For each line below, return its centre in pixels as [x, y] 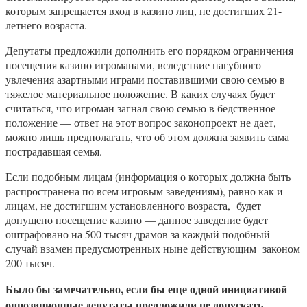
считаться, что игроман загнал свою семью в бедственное [140, 108]
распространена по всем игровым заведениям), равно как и [144, 191]
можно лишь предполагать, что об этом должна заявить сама [147, 137]
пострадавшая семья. [54, 151]
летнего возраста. [46, 25]
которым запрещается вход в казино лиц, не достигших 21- [144, 11]
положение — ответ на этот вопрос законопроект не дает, [141, 123]
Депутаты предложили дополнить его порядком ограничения [149, 51]
